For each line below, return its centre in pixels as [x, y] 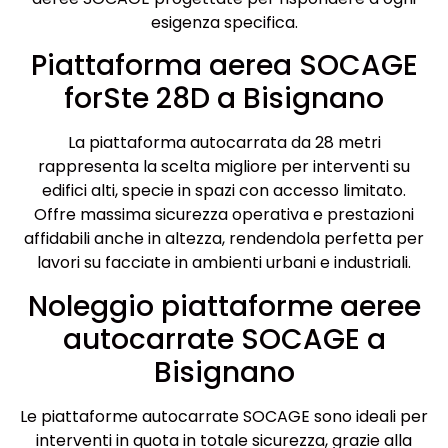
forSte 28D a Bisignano [224, 99]
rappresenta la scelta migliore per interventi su [224, 167]
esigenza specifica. [224, 22]
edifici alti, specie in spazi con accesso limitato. [224, 191]
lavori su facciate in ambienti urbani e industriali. [224, 263]
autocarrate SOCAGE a [224, 339]
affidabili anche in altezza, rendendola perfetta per [224, 239]
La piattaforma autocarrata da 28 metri [224, 143]
